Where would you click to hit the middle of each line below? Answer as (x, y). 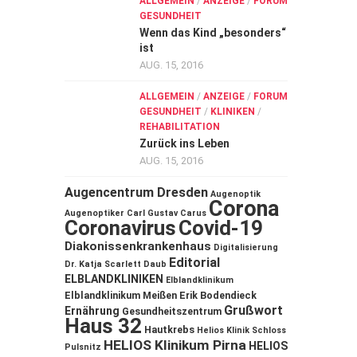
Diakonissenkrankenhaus (138, 246)
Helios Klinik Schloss (241, 330)
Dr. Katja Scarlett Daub (116, 264)
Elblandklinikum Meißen (121, 295)
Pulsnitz (83, 347)
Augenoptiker (94, 213)
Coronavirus (120, 228)
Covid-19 (221, 228)
